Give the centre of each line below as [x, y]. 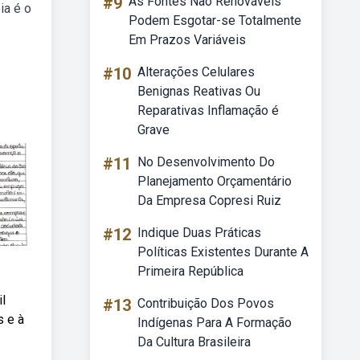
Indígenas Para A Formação [215, 323]
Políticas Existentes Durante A [223, 252]
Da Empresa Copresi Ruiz [209, 200]
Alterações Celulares [196, 72]
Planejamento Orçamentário [215, 181]
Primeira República [190, 271]
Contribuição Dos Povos [206, 303]
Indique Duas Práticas [199, 233]
